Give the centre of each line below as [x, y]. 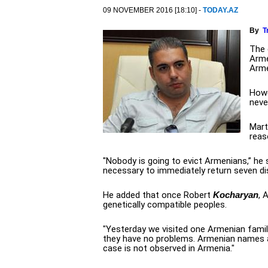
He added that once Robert [158, 195]
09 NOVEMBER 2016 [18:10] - [153, 10]
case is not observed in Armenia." [169, 248]
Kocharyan [236, 195]
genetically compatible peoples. [165, 205]
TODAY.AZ [220, 10]
